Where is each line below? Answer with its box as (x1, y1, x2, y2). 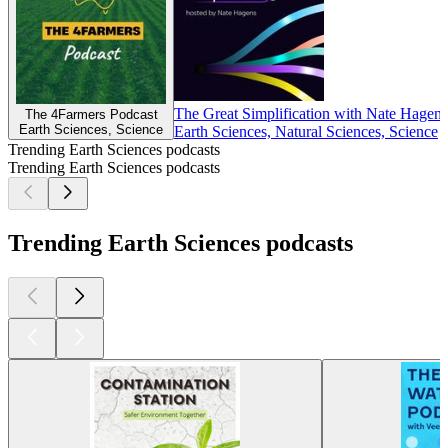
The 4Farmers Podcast (24, 107, 158, 123)
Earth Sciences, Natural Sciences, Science (174, 123, 438, 141)
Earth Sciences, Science (19, 122, 163, 138)
